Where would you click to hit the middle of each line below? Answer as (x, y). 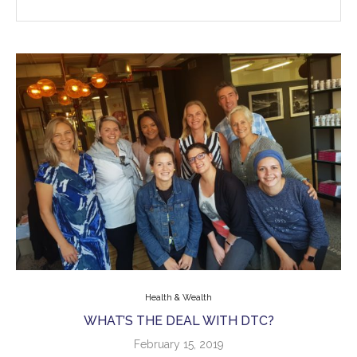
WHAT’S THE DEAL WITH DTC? (178, 321)
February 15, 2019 (178, 344)
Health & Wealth (178, 298)
